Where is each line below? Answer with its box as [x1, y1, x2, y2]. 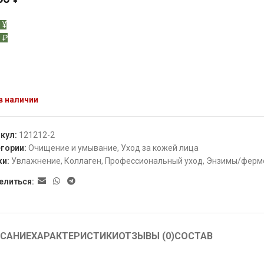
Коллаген [64, 156, 102, 166]
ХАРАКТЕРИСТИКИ [31, 230, 118, 242]
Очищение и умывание [28, 143, 118, 153]
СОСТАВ [174, 230, 213, 242]
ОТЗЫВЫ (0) [118, 230, 174, 242]
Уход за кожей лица [121, 143, 199, 153]
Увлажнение [11, 156, 61, 166]
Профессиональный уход [105, 156, 203, 166]
